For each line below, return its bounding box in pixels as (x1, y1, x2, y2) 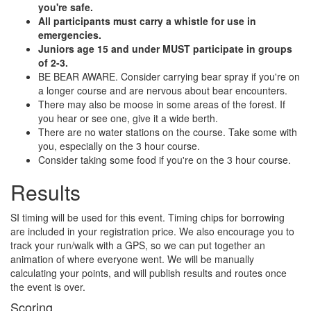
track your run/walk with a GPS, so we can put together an (10, 237, 265, 252)
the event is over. (10, 279, 85, 294)
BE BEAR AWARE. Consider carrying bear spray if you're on (38, 69, 300, 83)
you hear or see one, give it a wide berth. (38, 110, 218, 125)
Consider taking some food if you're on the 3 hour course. (38, 152, 291, 167)
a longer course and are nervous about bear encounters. (38, 83, 287, 97)
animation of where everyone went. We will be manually (10, 251, 254, 266)
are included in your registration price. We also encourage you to (10, 224, 294, 238)
